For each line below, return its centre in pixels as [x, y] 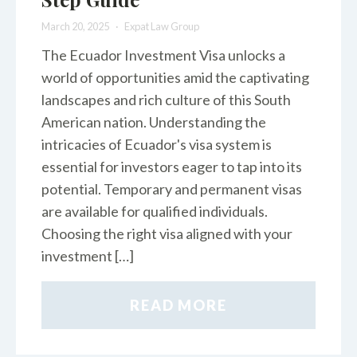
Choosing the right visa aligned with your [167, 234]
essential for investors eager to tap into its [172, 167]
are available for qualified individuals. [155, 212]
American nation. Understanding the [154, 122]
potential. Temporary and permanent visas [172, 189]
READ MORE [178, 306]
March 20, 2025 [76, 26]
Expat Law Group [161, 26]
